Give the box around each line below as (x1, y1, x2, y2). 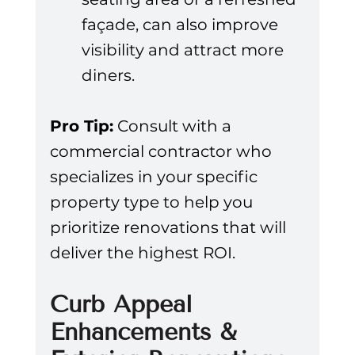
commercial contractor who (49, 142, 276, 162)
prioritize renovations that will (49, 218, 290, 238)
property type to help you (49, 193, 257, 212)
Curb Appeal (49, 290, 201, 319)
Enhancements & (49, 318, 245, 347)
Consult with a (113, 116, 235, 136)
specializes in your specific (49, 167, 261, 187)
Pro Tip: (49, 116, 113, 136)
